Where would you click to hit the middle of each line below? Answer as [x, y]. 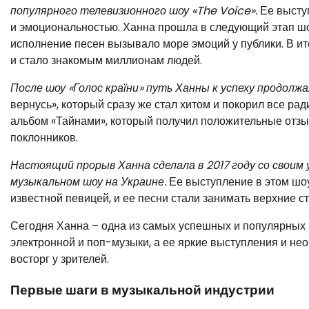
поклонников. [44, 138]
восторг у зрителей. [60, 259]
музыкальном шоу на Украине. [88, 182]
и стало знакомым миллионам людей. [106, 61]
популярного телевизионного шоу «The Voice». [134, 11]
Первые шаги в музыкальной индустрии [142, 290]
